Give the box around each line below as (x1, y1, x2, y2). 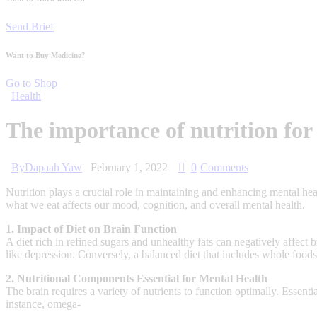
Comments (200, 161, 248, 173)
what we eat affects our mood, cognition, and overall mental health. (6, 198, 305, 211)
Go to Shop (6, 76, 57, 89)
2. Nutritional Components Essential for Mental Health (6, 272, 267, 284)
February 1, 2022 (91, 161, 168, 173)
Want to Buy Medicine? (6, 51, 86, 59)
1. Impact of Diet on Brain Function (6, 222, 177, 235)
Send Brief (6, 21, 54, 33)
